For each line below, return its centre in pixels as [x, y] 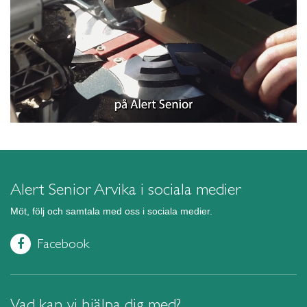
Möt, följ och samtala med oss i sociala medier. [111, 211]
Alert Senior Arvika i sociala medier [126, 189]
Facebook [63, 243]
